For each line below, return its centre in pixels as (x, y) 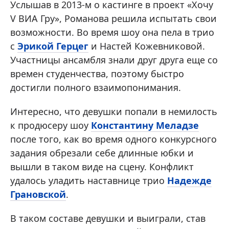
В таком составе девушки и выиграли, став (108, 218)
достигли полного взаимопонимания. (96, 87)
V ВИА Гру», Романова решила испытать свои (113, 18)
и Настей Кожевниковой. (147, 46)
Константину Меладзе (145, 125)
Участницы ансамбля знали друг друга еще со (114, 60)
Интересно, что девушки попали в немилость (114, 111)
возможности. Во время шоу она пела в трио (112, 32)
